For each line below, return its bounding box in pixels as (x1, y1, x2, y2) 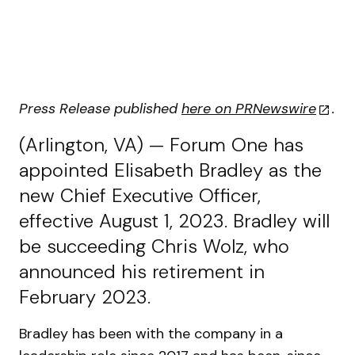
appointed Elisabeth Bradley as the (19, 158, 322, 182)
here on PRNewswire (181, 99, 316, 118)
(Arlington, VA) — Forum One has (19, 132, 303, 157)
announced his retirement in (19, 259, 265, 284)
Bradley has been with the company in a (19, 324, 283, 343)
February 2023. (19, 284, 151, 309)
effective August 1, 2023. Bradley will (19, 208, 330, 233)
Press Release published (19, 99, 181, 118)
